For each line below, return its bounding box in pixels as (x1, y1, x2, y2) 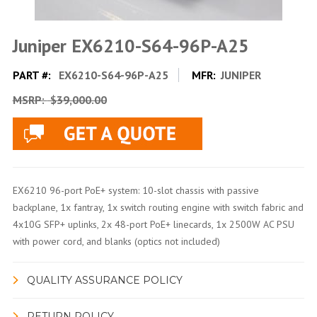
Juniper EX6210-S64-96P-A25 (12, 33, 249, 57)
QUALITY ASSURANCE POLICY (26, 273, 183, 287)
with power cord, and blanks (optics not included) (12, 234, 220, 248)
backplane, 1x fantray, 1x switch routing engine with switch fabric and (12, 200, 304, 214)
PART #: (12, 67, 54, 82)
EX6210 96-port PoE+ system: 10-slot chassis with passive (12, 183, 259, 197)
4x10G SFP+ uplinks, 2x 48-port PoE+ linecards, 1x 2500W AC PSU (12, 217, 294, 231)
